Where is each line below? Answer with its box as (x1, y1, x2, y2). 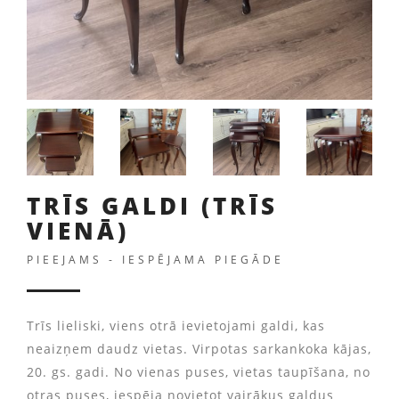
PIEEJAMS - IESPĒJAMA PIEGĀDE (27, 251, 284, 267)
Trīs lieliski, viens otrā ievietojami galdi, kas (27, 316, 325, 334)
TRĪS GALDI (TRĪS (27, 189, 278, 222)
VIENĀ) (27, 214, 129, 247)
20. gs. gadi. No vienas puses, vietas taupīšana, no (27, 362, 370, 380)
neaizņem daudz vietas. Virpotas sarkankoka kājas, (27, 339, 371, 357)
